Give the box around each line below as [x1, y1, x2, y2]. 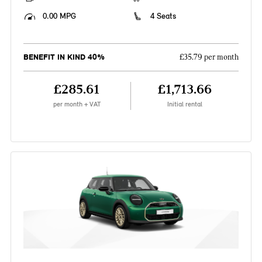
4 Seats [150, 11, 176, 22]
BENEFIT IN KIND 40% [23, 52, 105, 63]
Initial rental [167, 100, 203, 109]
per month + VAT [53, 100, 101, 109]
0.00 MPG [42, 11, 76, 22]
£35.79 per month [180, 53, 239, 63]
